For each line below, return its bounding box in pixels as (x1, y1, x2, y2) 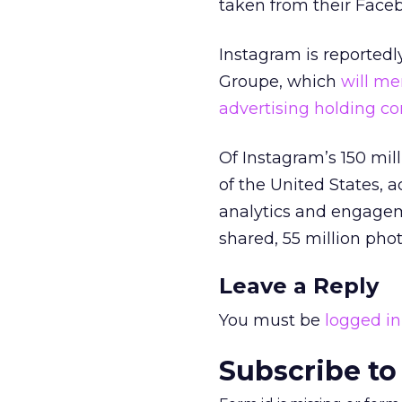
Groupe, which (219, 72, 341, 92)
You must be (219, 310, 325, 330)
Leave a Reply (219, 273, 379, 299)
